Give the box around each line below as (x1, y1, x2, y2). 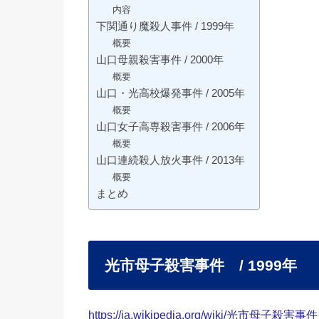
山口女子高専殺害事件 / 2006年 (96, 120, 245, 132)
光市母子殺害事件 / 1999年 (104, 256, 297, 273)
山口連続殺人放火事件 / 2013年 (96, 154, 245, 166)
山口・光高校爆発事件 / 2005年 (96, 87, 245, 99)
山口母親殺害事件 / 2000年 (96, 53, 224, 66)
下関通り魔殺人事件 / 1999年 (96, 20, 234, 32)
